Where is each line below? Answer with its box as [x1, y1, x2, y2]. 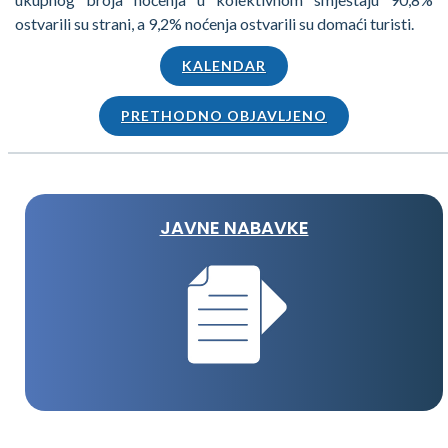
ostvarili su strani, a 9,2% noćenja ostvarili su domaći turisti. [15, 14, 414, 34]
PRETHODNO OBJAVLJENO [121, 107, 327, 125]
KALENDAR [182, 57, 266, 75]
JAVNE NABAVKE [159, 215, 309, 241]
